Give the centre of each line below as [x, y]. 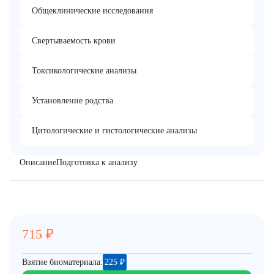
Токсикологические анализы [84, 71]
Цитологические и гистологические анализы [114, 131]
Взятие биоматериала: [62, 262]
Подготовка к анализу [97, 162]
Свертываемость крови [74, 41]
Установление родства [72, 101]
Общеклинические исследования [92, 11]
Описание [38, 162]
